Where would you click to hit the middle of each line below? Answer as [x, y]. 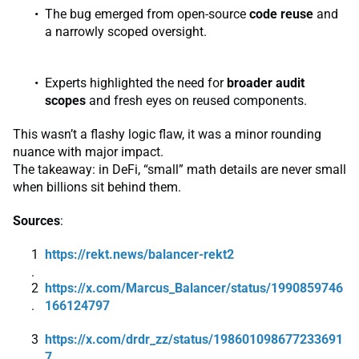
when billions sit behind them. [97, 187]
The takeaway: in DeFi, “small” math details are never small [179, 169]
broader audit [264, 83]
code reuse [281, 14]
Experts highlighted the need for [134, 83]
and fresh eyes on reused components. [196, 100]
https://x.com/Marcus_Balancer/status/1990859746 [194, 288]
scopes [65, 100]
